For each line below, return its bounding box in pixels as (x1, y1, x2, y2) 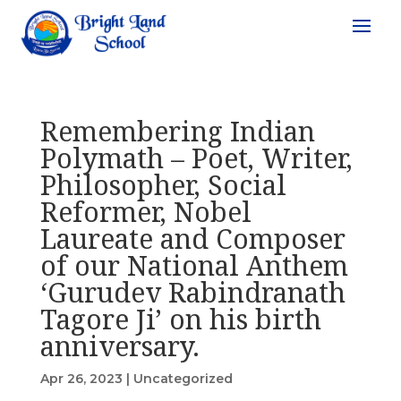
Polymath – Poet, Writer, (39, 139, 353, 176)
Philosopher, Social (39, 166, 286, 203)
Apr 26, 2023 (39, 370, 123, 387)
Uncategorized (132, 370, 233, 387)
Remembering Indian (39, 112, 315, 149)
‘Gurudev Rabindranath (39, 273, 346, 311)
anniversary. (39, 327, 200, 364)
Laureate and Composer (39, 219, 346, 257)
